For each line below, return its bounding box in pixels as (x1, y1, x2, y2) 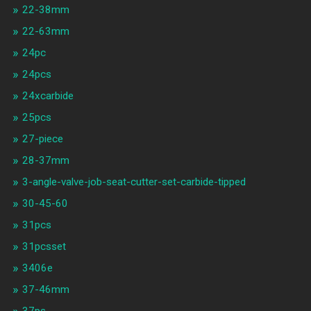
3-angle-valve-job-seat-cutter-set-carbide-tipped (22, 176, 246, 189)
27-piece (22, 133, 63, 146)
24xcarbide (22, 90, 74, 103)
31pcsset (22, 240, 66, 253)
